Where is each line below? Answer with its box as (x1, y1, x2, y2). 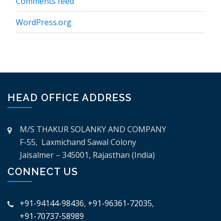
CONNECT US (7, 165, 78, 178)
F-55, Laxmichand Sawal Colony (20, 136, 136, 147)
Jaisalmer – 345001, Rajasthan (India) (20, 149, 155, 160)
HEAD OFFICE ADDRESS (7, 91, 132, 104)
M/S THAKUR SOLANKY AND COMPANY (20, 123, 166, 135)
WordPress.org (16, 16, 72, 28)
